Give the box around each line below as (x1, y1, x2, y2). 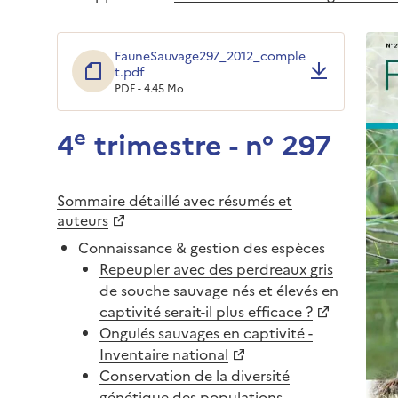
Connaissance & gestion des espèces (78, 236, 325, 257)
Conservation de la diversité (99, 364, 290, 385)
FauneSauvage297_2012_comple (115, 45, 306, 64)
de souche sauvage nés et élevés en (99, 279, 338, 299)
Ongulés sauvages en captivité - (99, 322, 313, 342)
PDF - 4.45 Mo (115, 79, 184, 95)
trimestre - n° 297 (86, 123, 331, 163)
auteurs (57, 209, 108, 229)
